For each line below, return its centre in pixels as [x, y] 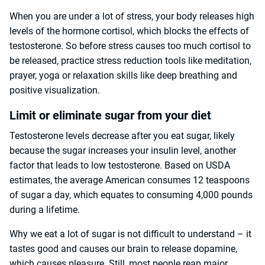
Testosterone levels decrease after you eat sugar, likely [122, 136]
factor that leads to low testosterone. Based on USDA [120, 166]
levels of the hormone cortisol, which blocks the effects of [129, 31]
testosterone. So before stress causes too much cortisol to [130, 46]
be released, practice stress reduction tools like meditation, [130, 61]
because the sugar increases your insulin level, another [123, 151]
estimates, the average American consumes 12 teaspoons [130, 180]
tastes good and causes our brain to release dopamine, [123, 249]
